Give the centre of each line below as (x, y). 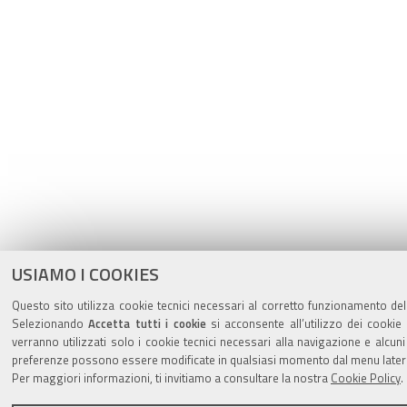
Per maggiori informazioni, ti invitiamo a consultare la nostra (171, 377)
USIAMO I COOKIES (85, 274)
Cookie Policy (366, 377)
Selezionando (50, 323)
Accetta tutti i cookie (147, 323)
